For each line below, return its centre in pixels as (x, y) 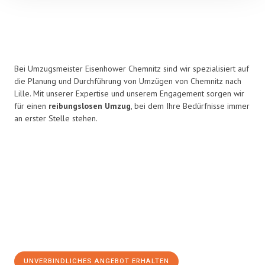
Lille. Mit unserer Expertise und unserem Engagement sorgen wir (129, 93)
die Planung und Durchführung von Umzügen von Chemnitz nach (128, 81)
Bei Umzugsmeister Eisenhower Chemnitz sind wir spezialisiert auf (132, 69)
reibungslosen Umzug (90, 106)
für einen (31, 106)
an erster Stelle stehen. (56, 118)
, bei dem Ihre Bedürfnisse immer (190, 106)
